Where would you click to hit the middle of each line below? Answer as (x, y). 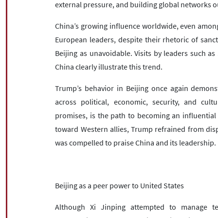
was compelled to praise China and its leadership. (136, 142)
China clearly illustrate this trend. (109, 66)
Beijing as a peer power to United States (120, 185)
